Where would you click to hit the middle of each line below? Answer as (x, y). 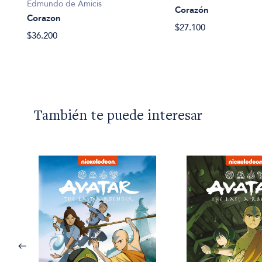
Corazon (44, 18)
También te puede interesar (118, 117)
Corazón (192, 10)
